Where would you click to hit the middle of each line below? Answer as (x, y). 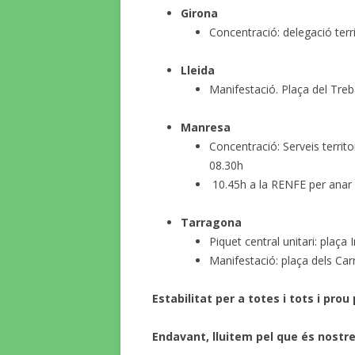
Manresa (206, 127)
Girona (199, 13)
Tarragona (211, 222)
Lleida (198, 70)
